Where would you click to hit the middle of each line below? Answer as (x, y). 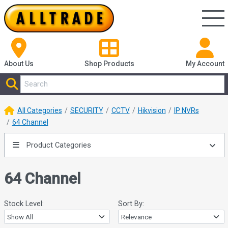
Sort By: (131, 204)
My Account (205, 64)
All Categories (39, 111)
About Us (19, 64)
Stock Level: (24, 204)
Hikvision (152, 111)
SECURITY (87, 111)
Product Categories (58, 145)
